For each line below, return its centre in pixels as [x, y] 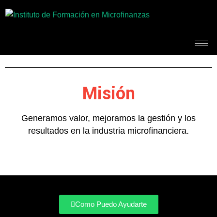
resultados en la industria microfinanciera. [108, 131]
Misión [108, 93]
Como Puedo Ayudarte [111, 204]
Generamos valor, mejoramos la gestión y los [108, 118]
